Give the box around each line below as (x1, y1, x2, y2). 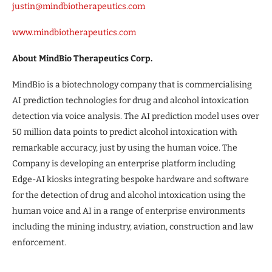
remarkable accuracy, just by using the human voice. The (12, 142, 237, 153)
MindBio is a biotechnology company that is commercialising (12, 79, 252, 90)
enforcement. (12, 237, 66, 248)
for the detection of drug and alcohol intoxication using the (12, 189, 246, 200)
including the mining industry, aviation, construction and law (12, 221, 253, 232)
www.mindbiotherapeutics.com (12, 27, 136, 38)
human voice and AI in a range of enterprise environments (12, 205, 245, 216)
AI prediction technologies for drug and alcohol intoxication (12, 95, 249, 106)
